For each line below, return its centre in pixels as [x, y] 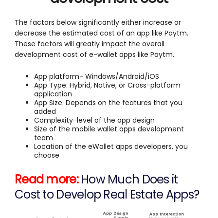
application [53, 94]
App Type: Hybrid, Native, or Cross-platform [107, 85]
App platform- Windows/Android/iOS [97, 76]
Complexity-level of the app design [94, 120]
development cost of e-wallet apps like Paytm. [94, 54]
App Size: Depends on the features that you [108, 102]
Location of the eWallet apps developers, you [111, 146]
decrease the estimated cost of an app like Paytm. [101, 33]
